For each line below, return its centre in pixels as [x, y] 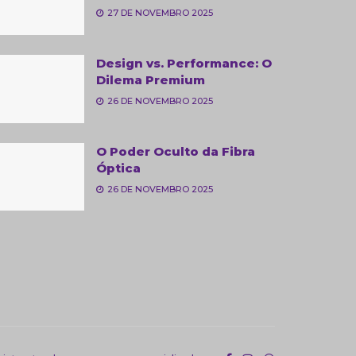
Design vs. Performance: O [184, 63]
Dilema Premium [151, 79]
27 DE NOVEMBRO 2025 [159, 13]
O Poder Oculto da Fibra [176, 151]
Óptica [118, 168]
